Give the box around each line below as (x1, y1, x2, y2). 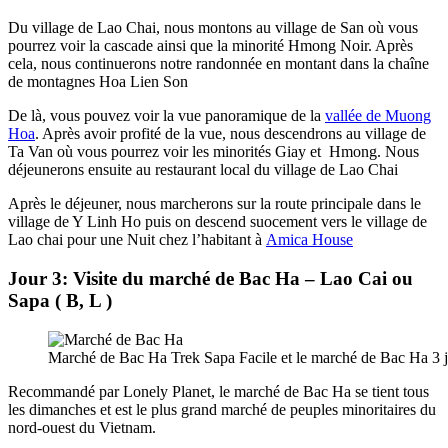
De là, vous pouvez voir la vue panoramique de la (8, 107, 325, 125)
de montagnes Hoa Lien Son (8, 73, 188, 91)
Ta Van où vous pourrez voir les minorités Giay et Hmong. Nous (8, 143, 419, 161)
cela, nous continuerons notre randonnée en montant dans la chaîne (8, 55, 429, 73)
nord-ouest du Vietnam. (8, 418, 156, 436)
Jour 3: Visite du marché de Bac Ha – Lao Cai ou (8, 268, 413, 290)
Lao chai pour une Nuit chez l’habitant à (8, 231, 266, 249)
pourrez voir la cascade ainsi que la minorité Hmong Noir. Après (8, 37, 413, 55)
